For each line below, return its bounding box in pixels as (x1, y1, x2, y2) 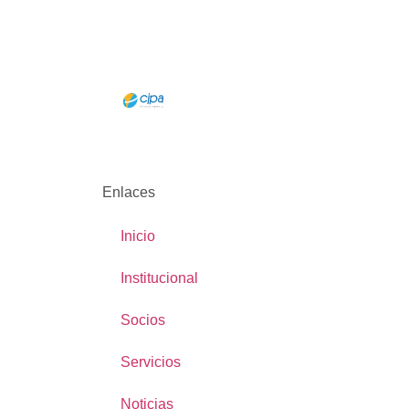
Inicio (121, 228, 155, 245)
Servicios (121, 354, 181, 371)
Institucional (121, 270, 198, 287)
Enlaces (102, 184, 155, 200)
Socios (121, 312, 165, 329)
